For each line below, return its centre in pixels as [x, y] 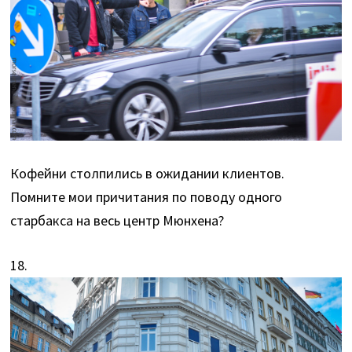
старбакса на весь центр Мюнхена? [117, 220]
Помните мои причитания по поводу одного [147, 196]
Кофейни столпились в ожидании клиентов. [148, 173]
